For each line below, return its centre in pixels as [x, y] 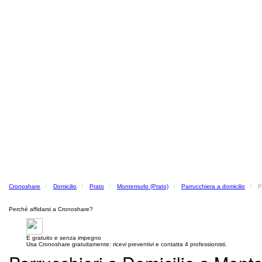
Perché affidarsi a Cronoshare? [51, 209]
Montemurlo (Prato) [143, 186]
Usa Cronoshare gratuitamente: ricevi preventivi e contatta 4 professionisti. [127, 244]
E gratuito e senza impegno [64, 238]
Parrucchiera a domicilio [213, 186]
